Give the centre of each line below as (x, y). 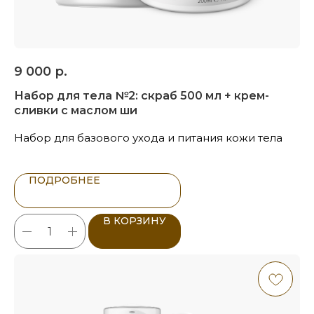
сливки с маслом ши (76, 111)
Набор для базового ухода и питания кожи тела (148, 138)
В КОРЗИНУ (135, 221)
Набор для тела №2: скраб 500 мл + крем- (142, 96)
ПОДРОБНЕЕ (64, 180)
